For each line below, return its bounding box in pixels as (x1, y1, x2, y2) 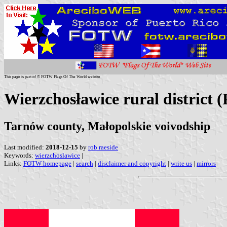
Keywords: (4, 151, 35, 159)
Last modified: (4, 143, 46, 151)
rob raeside (88, 143, 118, 151)
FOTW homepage (23, 159, 71, 167)
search (76, 159, 93, 167)
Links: (4, 159, 23, 167)
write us (171, 159, 192, 167)
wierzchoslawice (35, 151, 80, 159)
